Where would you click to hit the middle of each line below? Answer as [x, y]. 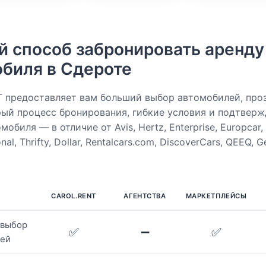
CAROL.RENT [74, 196]
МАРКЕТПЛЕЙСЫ [216, 196]
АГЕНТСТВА [145, 196]
